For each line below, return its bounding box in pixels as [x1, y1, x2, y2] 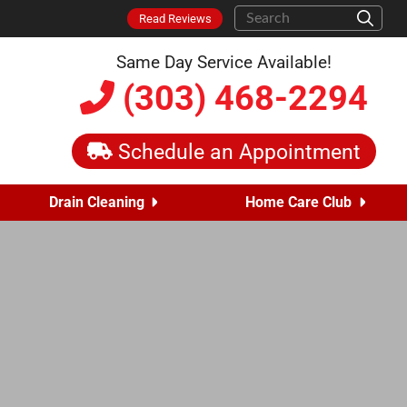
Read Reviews [138, 11, 212, 25]
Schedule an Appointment [113, 139, 362, 164]
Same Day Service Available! [116, 52, 333, 74]
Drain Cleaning [48, 193, 144, 211]
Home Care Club [244, 193, 352, 211]
